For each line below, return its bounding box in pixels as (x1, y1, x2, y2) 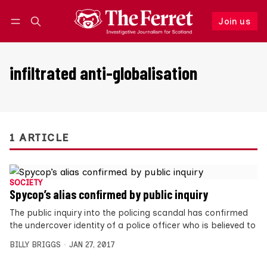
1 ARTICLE (10, 131, 69, 144)
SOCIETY (10, 178, 42, 188)
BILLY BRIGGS (10, 240, 61, 250)
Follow (169, 27, 197, 39)
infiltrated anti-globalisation (10, 62, 197, 84)
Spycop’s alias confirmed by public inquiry (10, 187, 208, 202)
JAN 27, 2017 (69, 240, 115, 250)
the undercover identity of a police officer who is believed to (10, 220, 256, 231)
